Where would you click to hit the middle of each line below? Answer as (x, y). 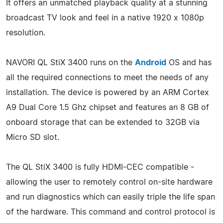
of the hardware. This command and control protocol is (111, 212)
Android (151, 62)
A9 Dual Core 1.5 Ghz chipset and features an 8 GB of (108, 107)
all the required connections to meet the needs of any (107, 77)
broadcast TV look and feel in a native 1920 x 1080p (105, 18)
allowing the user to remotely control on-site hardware (109, 182)
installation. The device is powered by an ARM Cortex (108, 92)
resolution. (26, 33)
